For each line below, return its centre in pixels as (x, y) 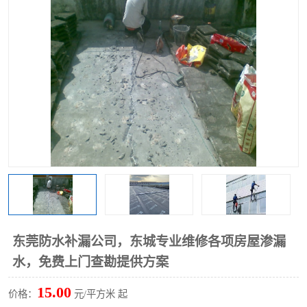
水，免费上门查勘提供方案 (90, 262)
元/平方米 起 (99, 294)
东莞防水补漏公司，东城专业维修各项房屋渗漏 (149, 242)
